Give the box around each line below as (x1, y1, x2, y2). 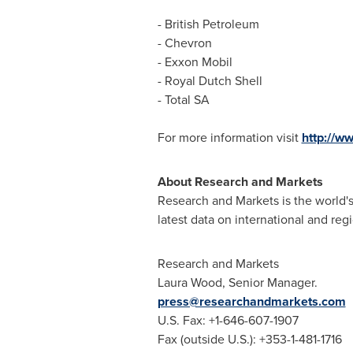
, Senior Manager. (221, 273, 318, 292)
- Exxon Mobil (157, 53, 232, 72)
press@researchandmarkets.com (157, 292, 346, 311)
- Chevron (157, 34, 212, 53)
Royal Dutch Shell (164, 72, 262, 91)
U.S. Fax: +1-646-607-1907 (157, 311, 299, 330)
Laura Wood (157, 273, 222, 292)
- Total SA (157, 91, 210, 110)
